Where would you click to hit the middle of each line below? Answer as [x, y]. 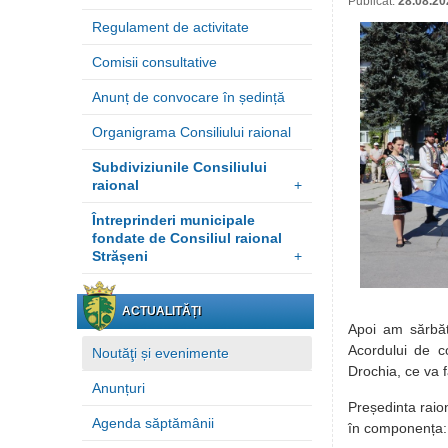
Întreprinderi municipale [173, 220]
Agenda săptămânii [153, 423]
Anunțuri [118, 388]
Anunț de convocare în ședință [188, 97]
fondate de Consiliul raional [187, 238]
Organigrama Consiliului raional [191, 132]
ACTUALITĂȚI [161, 311]
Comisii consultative [154, 62]
